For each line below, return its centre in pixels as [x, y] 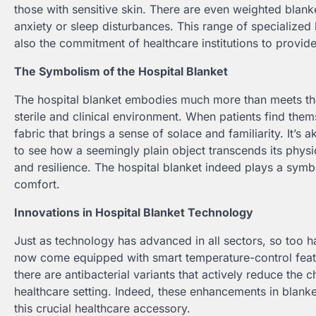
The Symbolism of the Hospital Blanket [121, 71]
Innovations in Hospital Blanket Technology [134, 212]
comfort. [37, 184]
